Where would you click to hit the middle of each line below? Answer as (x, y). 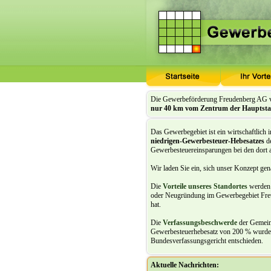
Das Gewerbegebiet (180, 132)
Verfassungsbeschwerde (200, 223)
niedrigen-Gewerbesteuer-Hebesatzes (207, 141)
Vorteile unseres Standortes (205, 186)
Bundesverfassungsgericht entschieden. (207, 241)
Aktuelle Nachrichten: (185, 265)
